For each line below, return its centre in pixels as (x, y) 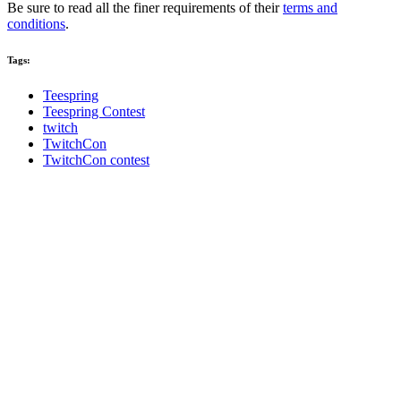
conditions (36, 23)
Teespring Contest (94, 111)
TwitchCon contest (96, 159)
